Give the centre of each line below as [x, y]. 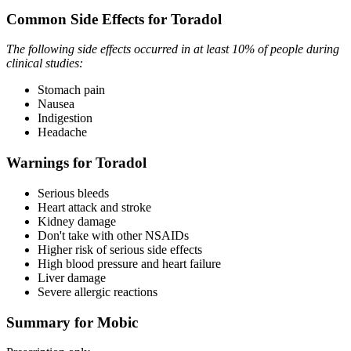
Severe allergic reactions [98, 291]
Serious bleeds [73, 193]
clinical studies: [45, 63]
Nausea [56, 104]
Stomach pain [71, 90]
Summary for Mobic [72, 322]
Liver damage [72, 277]
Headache [62, 132]
